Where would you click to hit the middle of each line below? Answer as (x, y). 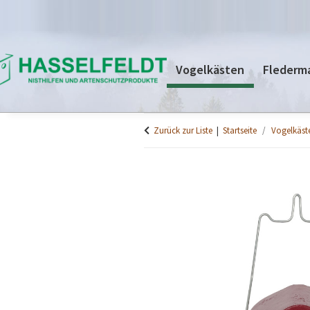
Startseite (240, 130)
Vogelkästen (210, 69)
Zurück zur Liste (183, 130)
